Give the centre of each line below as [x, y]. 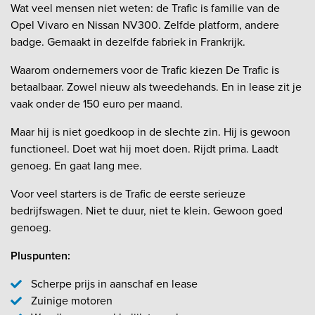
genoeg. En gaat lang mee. [76, 165]
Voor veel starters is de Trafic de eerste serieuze [128, 193]
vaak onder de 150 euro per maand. [97, 103]
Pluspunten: [40, 255]
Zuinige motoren [71, 300]
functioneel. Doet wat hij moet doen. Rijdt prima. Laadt [144, 148]
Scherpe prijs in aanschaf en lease [114, 283]
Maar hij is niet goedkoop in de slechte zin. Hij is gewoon [150, 131]
